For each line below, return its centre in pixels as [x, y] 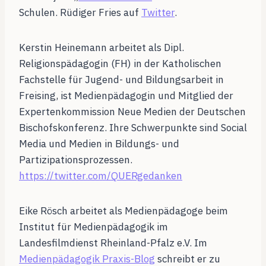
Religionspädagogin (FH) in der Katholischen [120, 64]
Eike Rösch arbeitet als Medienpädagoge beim [123, 211]
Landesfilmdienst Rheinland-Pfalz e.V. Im [113, 243]
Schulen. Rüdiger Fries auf [80, 13]
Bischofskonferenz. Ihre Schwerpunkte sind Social [133, 128]
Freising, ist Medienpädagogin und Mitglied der [126, 96]
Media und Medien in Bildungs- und [99, 144]
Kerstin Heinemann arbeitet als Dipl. [102, 48]
